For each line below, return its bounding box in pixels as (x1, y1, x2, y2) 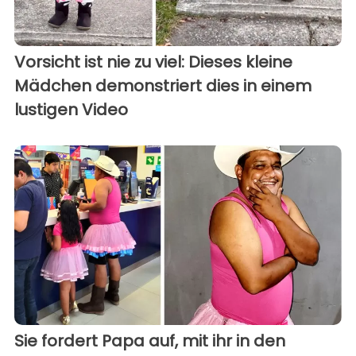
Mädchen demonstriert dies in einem (14, 74, 311, 97)
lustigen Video (14, 98, 128, 121)
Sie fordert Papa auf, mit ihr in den (14, 330, 285, 353)
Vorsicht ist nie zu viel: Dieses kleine (14, 50, 292, 73)
